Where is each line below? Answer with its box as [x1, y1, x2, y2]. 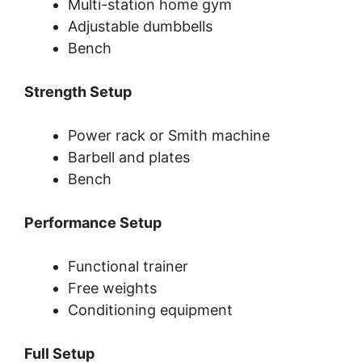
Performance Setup [24, 214, 162, 232]
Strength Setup [24, 83, 132, 101]
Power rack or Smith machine [68, 127, 270, 145]
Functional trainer [68, 258, 188, 276]
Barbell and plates [68, 149, 190, 166]
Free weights [68, 280, 157, 297]
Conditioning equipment [68, 301, 233, 319]
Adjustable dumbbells [68, 18, 213, 36]
